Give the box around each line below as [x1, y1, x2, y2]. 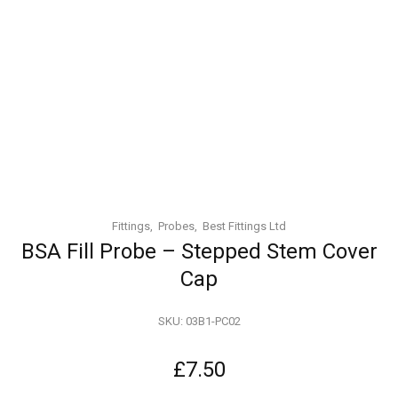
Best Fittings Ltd [203, 219, 286, 233]
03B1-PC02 [185, 314, 241, 328]
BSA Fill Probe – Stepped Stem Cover [20, 239, 378, 264]
